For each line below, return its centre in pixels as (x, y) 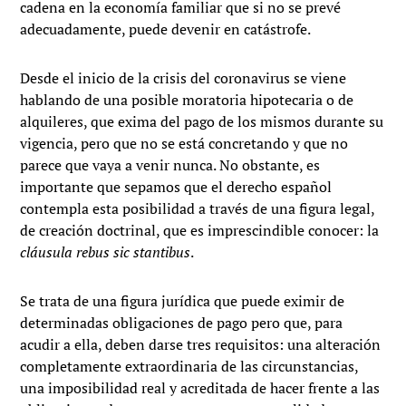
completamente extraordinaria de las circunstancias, (189, 367)
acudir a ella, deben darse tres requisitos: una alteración (201, 345)
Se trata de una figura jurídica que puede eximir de (183, 301)
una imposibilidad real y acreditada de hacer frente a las (200, 388)
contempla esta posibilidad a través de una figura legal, (198, 209)
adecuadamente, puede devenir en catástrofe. (166, 29)
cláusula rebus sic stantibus (106, 252)
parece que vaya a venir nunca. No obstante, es (170, 165)
